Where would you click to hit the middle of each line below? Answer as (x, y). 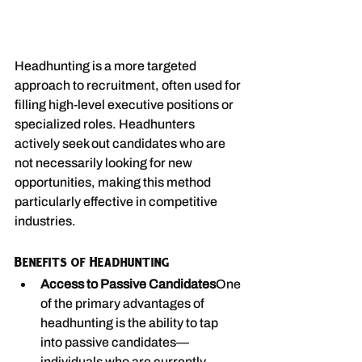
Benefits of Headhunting (92, 262)
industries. (45, 221)
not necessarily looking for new (105, 163)
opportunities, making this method (114, 182)
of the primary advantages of (124, 303)
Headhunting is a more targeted (107, 66)
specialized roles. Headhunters (106, 124)
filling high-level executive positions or (125, 105)
